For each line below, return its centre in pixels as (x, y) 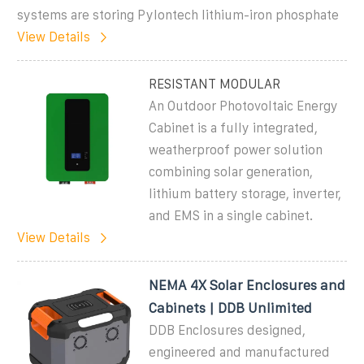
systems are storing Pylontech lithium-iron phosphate (178, 15)
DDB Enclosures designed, (227, 330)
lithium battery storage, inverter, (245, 193)
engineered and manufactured (240, 352)
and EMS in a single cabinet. (231, 215)
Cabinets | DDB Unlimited (231, 308)
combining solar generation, (231, 171)
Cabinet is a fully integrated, (234, 128)
